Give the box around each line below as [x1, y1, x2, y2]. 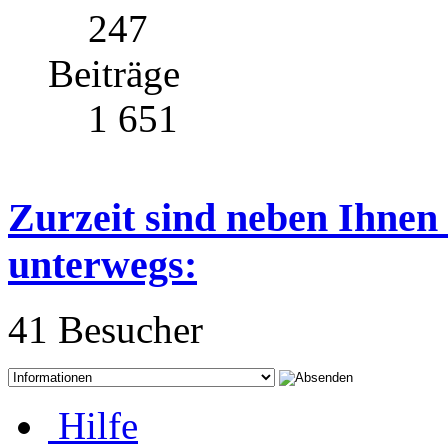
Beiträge [48, 52, 180, 96]
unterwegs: [8, 242, 197, 288]
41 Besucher [8, 307, 203, 351]
